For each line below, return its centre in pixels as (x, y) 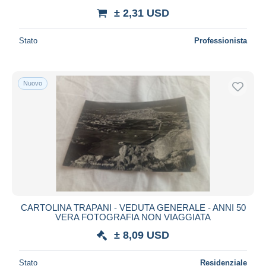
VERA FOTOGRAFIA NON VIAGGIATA (133, 217)
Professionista (221, 40)
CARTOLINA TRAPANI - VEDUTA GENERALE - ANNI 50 (133, 207)
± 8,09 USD (142, 235)
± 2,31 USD (142, 13)
